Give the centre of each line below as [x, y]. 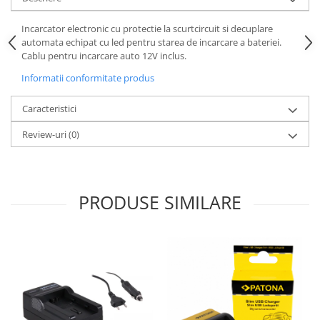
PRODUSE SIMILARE [160, 202]
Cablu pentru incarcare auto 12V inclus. [104, 55]
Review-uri [45, 134]
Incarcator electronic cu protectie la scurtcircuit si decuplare [147, 28]
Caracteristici [49, 108]
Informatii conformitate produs [88, 77]
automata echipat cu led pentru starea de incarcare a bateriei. [151, 42]
